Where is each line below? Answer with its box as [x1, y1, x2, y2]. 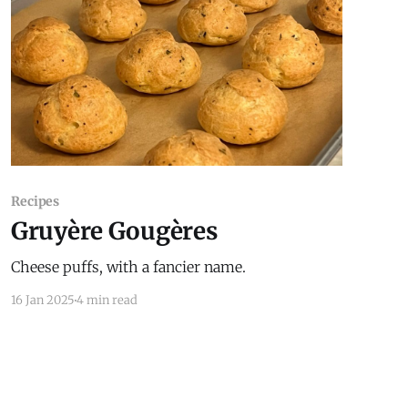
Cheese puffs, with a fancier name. [10, 258, 246, 277]
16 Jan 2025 [10, 292, 75, 309]
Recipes [10, 193, 60, 210]
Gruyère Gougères [10, 216, 218, 247]
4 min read [76, 292, 138, 309]
